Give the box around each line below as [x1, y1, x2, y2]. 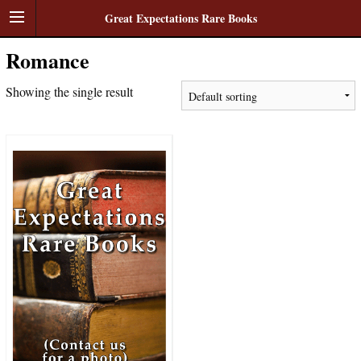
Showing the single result [5, 83, 133, 100]
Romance [5, 45, 89, 76]
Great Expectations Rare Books [104, 10, 257, 27]
